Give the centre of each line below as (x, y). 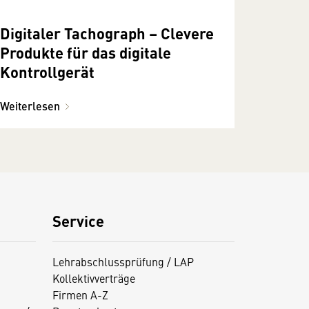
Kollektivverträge (93, 278)
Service (78, 221)
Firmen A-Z (80, 295)
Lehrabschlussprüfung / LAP (123, 262)
